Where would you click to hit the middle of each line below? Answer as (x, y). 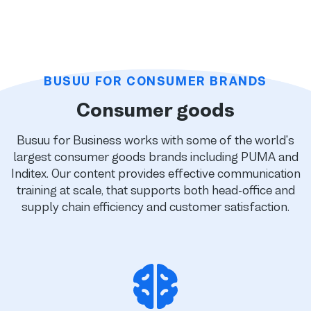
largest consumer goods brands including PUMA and (155, 157)
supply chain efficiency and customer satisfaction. (155, 207)
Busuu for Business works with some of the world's (155, 140)
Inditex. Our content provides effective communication (155, 173)
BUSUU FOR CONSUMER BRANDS (155, 81)
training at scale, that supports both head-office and (155, 190)
